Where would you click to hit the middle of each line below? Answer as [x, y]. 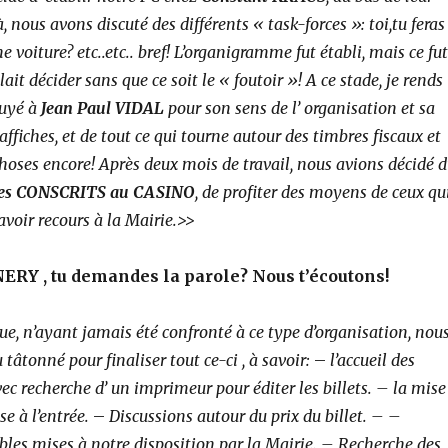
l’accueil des [372, 359]
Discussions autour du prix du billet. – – [254, 415]
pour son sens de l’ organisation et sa [299, 107]
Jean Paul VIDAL [100, 107]
